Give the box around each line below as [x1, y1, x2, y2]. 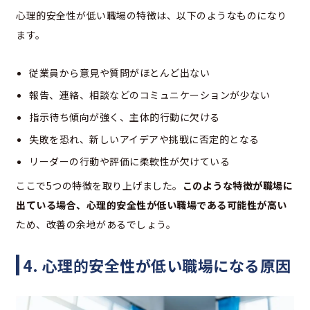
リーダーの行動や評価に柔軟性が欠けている [29, 154, 230, 168]
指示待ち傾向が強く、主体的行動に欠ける [29, 109, 220, 124]
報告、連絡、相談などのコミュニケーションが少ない [29, 87, 270, 102]
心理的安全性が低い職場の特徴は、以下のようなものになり [16, 8, 287, 22]
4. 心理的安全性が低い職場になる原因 [23, 253, 291, 276]
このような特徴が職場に [182, 178, 293, 192]
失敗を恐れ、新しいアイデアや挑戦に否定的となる [29, 131, 259, 146]
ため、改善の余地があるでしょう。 [16, 217, 176, 231]
